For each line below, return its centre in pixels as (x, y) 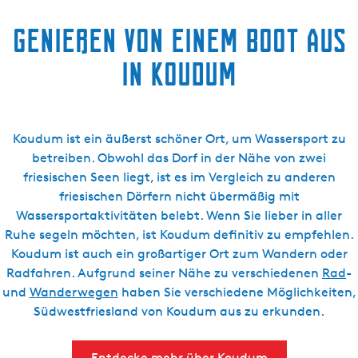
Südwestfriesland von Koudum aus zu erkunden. (179, 311)
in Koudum (179, 74)
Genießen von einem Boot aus (179, 40)
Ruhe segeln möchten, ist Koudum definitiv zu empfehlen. (179, 235)
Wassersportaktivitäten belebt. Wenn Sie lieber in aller (179, 215)
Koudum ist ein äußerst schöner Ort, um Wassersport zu (179, 139)
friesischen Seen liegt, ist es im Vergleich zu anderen (179, 177)
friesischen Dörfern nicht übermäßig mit (179, 196)
